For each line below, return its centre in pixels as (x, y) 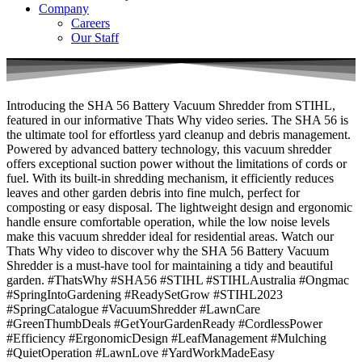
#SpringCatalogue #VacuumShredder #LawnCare (133, 309)
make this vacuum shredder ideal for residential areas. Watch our (170, 237)
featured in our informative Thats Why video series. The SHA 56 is (177, 120)
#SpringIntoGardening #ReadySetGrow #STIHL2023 (145, 295)
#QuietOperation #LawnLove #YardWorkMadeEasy (141, 353)
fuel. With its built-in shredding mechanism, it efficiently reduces (170, 179)
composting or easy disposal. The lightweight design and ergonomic (179, 208)
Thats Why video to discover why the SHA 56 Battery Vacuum (168, 251)
